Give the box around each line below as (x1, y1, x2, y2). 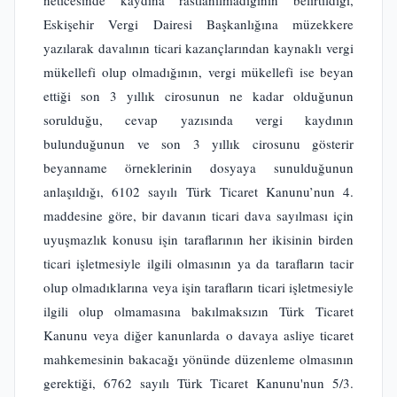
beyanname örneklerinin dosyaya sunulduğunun (43, 159, 354, 176)
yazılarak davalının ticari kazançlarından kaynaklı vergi (43, 39, 354, 57)
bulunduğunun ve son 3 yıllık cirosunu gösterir (43, 135, 354, 152)
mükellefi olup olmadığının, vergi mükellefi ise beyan (43, 63, 354, 81)
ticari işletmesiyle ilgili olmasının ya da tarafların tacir (43, 254, 354, 272)
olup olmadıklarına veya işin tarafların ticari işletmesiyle (43, 278, 354, 296)
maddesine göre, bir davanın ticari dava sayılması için (43, 206, 354, 224)
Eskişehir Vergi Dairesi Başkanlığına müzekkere (43, 15, 354, 33)
